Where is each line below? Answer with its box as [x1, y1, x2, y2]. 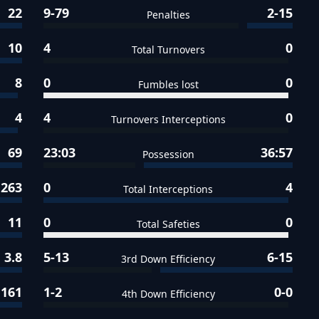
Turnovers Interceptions [110, 112, 226, 126]
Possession [142, 147, 194, 161]
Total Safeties [136, 216, 200, 231]
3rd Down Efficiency [121, 251, 216, 266]
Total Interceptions [123, 182, 214, 196]
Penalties [146, 7, 190, 21]
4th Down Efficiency [121, 286, 215, 300]
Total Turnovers [131, 42, 205, 56]
